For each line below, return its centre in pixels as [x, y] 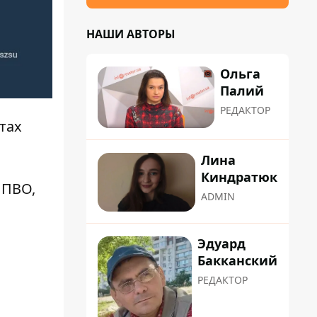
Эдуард [221, 243]
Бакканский [237, 260]
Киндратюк [239, 177]
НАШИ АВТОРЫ [131, 34]
